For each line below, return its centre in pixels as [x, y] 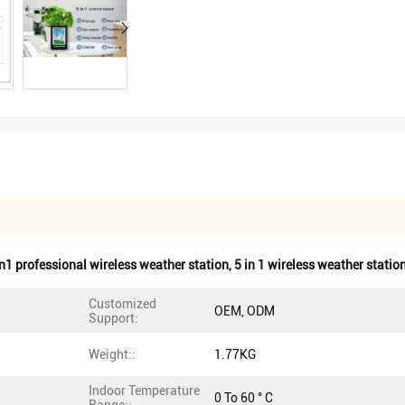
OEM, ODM [245, 311]
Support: [113, 318]
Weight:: [112, 354]
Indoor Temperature [144, 391]
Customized [122, 304]
